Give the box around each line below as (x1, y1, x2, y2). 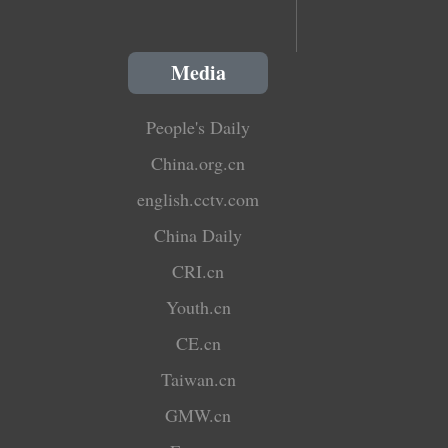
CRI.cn (172, 259, 224, 284)
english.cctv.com (137, 187, 259, 212)
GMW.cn (165, 403, 231, 428)
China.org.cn (151, 151, 245, 176)
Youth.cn (165, 295, 231, 320)
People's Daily (146, 115, 250, 140)
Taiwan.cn (160, 367, 236, 392)
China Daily (154, 223, 242, 248)
